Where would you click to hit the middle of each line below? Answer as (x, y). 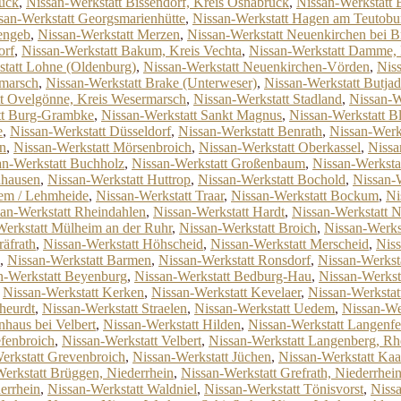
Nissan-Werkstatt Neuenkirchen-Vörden (256, 67)
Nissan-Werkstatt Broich (248, 228)
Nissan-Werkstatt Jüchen (202, 357)
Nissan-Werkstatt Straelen (115, 308)
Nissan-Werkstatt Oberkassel (280, 147)
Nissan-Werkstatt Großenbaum (218, 163)
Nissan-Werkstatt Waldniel (122, 389)
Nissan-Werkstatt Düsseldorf (90, 131)
